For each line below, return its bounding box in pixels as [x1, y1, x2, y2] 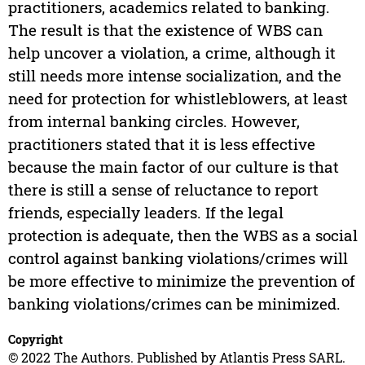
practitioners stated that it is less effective [7, 134, 315, 155]
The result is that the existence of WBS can [7, 20, 323, 41]
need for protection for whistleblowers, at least [7, 88, 348, 109]
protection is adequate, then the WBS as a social [7, 225, 358, 246]
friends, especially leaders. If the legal [7, 202, 284, 223]
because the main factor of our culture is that [7, 156, 339, 178]
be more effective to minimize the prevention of [7, 270, 355, 292]
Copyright [7, 332, 63, 348]
